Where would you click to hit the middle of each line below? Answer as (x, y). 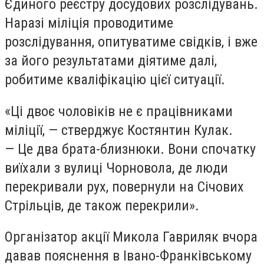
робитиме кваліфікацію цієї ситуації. (117, 80)
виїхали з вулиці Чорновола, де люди (116, 168)
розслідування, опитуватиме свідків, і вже (131, 42)
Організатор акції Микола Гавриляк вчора (131, 237)
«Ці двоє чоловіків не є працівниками (119, 111)
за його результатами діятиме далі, (111, 61)
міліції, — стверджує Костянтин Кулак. (119, 130)
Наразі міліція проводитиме (89, 23)
